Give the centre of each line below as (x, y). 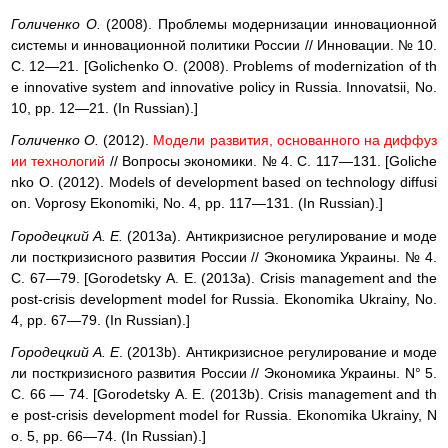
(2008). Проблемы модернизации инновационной (269, 24)
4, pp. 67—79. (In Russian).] (100, 319)
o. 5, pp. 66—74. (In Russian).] (108, 435)
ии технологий (58, 161)
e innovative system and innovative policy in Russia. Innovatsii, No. (224, 87)
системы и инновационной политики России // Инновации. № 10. (224, 45)
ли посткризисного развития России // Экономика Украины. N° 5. (224, 372)
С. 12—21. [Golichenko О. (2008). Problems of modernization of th (224, 66)
